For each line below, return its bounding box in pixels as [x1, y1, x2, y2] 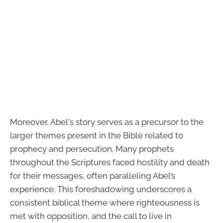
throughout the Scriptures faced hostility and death [10, 157, 210, 168]
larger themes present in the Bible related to [10, 130, 183, 141]
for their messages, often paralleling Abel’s [10, 171, 175, 181]
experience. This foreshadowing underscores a [10, 184, 192, 195]
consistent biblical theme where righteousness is [10, 198, 200, 208]
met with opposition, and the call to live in [10, 211, 172, 222]
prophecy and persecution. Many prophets [10, 144, 174, 154]
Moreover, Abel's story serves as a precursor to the [10, 117, 204, 127]
